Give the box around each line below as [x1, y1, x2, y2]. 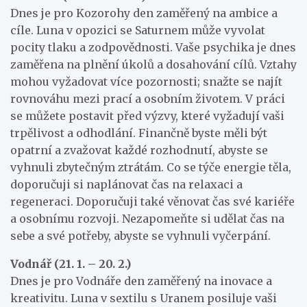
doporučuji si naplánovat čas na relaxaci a [10, 177, 243, 191]
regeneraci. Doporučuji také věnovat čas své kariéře [10, 194, 295, 208]
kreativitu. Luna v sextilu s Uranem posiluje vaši [10, 291, 277, 305]
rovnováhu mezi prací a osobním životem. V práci [10, 91, 285, 106]
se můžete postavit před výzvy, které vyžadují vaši [10, 108, 284, 123]
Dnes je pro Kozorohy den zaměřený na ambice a [10, 5, 278, 20]
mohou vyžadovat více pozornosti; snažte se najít [10, 74, 282, 88]
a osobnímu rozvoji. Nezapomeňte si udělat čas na [10, 211, 284, 225]
